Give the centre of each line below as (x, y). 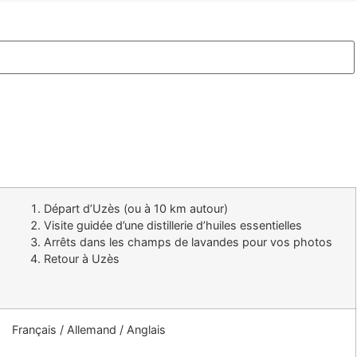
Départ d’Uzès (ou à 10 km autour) (135, 208)
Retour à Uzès (81, 258)
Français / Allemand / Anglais (88, 329)
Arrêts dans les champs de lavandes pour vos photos (188, 241)
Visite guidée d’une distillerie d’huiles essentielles (173, 225)
